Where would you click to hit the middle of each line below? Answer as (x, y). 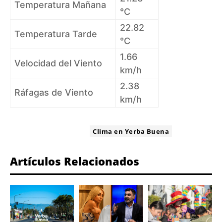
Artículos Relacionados (75, 161)
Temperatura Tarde (56, 34)
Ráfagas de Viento (54, 93)
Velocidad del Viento (58, 63)
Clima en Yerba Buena (131, 132)
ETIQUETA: (68, 132)
